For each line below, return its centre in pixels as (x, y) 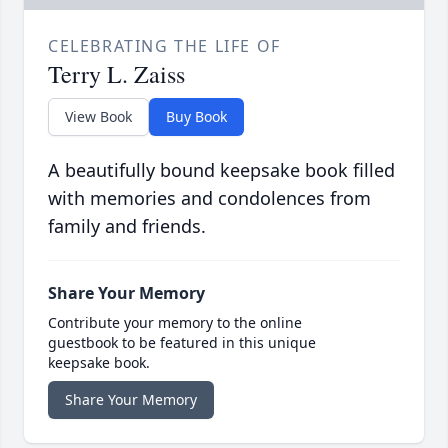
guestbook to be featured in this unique (182, 343)
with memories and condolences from (209, 198)
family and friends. (127, 226)
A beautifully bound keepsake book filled (221, 170)
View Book (98, 117)
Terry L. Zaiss (116, 74)
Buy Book (196, 117)
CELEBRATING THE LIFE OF (164, 46)
